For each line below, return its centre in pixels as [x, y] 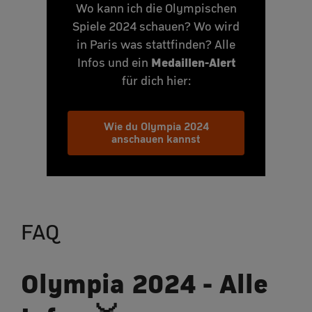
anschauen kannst [156, 139]
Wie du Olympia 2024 [156, 126]
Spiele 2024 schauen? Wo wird [156, 26]
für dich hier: [156, 80]
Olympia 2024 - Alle [145, 283]
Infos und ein [114, 62]
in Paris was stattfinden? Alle [156, 44]
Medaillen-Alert [193, 62]
